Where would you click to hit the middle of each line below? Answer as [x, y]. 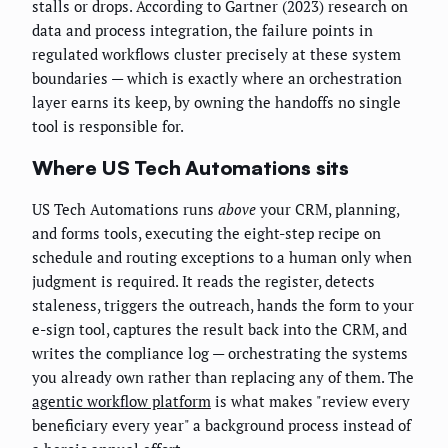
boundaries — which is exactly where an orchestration [217, 78]
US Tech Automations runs [125, 209]
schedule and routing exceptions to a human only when [222, 257]
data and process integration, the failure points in [202, 30]
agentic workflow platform [121, 401]
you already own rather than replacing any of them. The [223, 377]
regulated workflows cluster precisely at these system [216, 54]
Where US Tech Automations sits [190, 167]
